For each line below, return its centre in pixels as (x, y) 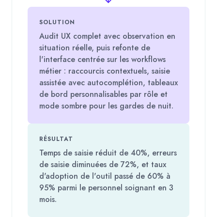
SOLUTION (57, 22)
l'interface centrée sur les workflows (102, 59)
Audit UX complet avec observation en (107, 36)
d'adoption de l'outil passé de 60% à (105, 176)
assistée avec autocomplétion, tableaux (108, 82)
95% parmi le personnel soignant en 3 (106, 187)
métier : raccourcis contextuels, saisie (105, 71)
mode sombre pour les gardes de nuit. (106, 106)
